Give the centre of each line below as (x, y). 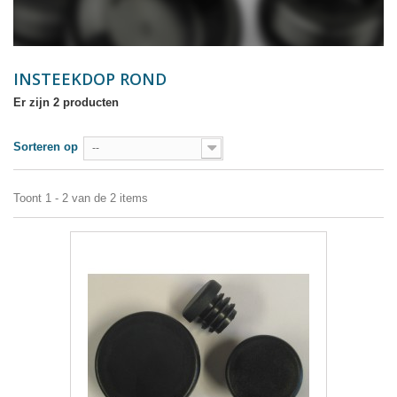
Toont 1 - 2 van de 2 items (81, 198)
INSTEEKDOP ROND (92, 79)
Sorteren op (46, 147)
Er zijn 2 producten (66, 103)
